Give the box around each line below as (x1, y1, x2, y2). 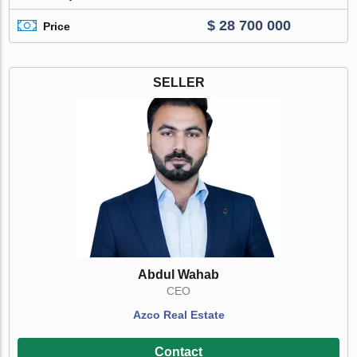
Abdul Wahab (138, 268, 219, 282)
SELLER (152, 76, 205, 90)
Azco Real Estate (132, 308, 225, 322)
